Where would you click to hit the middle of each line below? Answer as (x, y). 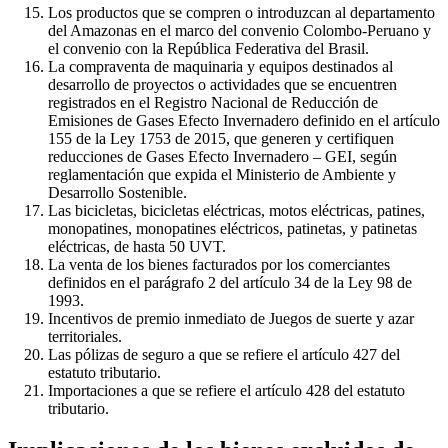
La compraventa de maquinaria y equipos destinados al (220, 66)
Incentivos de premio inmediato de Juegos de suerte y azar (231, 318)
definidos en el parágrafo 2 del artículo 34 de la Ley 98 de (230, 282)
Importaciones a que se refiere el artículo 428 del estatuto (226, 390)
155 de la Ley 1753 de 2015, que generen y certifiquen (221, 138)
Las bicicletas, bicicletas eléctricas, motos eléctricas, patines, (236, 210)
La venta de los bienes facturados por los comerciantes (219, 264)
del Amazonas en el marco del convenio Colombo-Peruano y (239, 30)
